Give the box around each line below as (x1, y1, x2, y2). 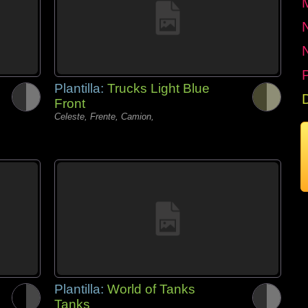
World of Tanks (107, 282, 195, 296)
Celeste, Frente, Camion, (54, 111, 154, 122)
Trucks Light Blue (107, 81, 210, 96)
